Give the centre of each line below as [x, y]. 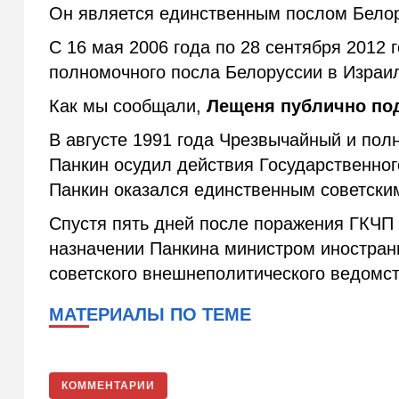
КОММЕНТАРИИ [109, 386]
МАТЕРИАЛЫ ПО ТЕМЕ [151, 315]
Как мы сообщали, [128, 106]
